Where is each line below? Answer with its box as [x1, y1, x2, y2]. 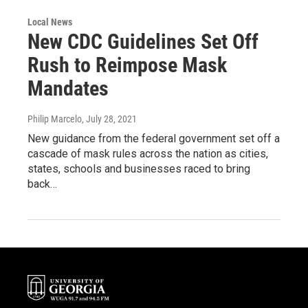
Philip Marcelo [27, 113, 82, 124]
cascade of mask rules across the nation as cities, [27, 146, 268, 160]
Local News [27, 16, 72, 27]
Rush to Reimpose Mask [27, 52, 227, 77]
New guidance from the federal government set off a [27, 131, 280, 145]
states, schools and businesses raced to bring [27, 162, 250, 175]
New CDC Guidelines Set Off [27, 29, 258, 54]
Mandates [27, 76, 109, 100]
